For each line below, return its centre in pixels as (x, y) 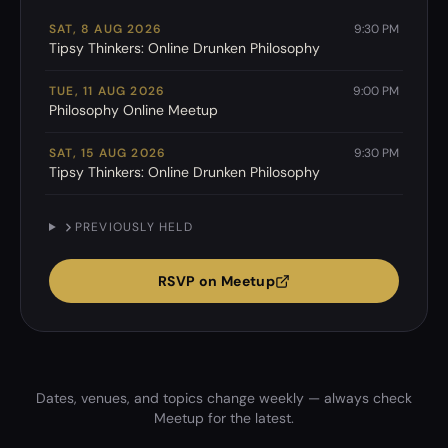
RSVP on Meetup (216, 281)
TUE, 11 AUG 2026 (107, 91)
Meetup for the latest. (224, 418)
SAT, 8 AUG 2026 (105, 29)
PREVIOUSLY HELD (133, 227)
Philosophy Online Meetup (133, 110)
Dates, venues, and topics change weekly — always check (224, 398)
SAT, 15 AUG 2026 (108, 153)
